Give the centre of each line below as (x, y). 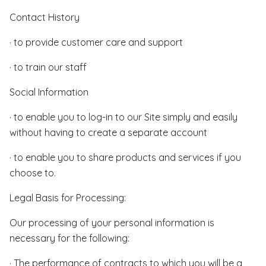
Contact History (45, 17)
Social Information (49, 92)
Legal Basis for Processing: (68, 198)
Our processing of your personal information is (112, 223)
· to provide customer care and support (96, 42)
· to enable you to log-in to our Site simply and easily (123, 117)
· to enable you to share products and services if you (125, 157)
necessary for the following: (69, 238)
